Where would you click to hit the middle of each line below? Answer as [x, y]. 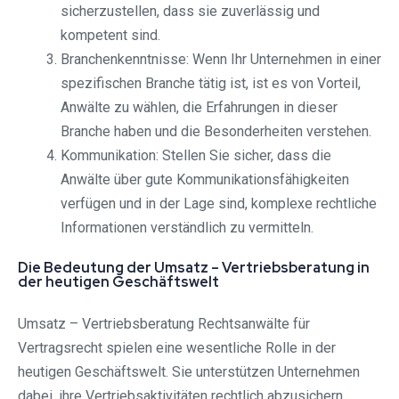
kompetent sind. [110, 36]
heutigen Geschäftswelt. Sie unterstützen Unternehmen [189, 372]
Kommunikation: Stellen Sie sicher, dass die [196, 156]
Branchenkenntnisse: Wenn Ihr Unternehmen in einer [221, 60]
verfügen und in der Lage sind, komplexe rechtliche [219, 204]
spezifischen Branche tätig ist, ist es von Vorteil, [211, 84]
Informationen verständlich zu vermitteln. [187, 228]
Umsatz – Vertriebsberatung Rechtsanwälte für [164, 324]
